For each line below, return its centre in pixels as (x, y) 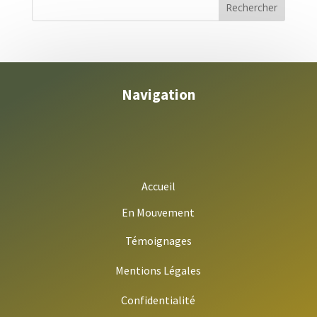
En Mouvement (158, 212)
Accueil (158, 186)
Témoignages (158, 240)
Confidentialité (158, 300)
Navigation (158, 94)
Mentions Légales (158, 270)
